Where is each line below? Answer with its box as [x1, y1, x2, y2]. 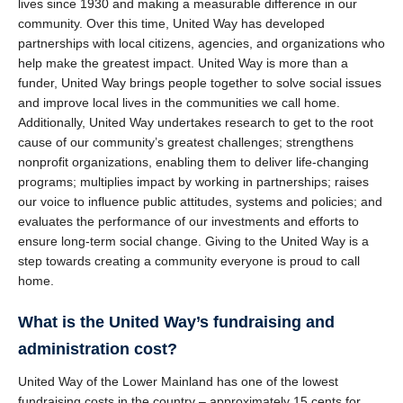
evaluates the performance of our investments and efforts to [18, 214, 359, 228]
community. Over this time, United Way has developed [18, 16, 325, 31]
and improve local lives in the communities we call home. [18, 95, 340, 110]
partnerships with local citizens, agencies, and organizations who [18, 36, 385, 50]
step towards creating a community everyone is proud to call [18, 254, 360, 268]
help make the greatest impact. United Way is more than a [18, 56, 348, 70]
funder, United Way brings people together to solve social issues [18, 76, 381, 90]
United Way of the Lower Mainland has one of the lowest [18, 374, 338, 389]
